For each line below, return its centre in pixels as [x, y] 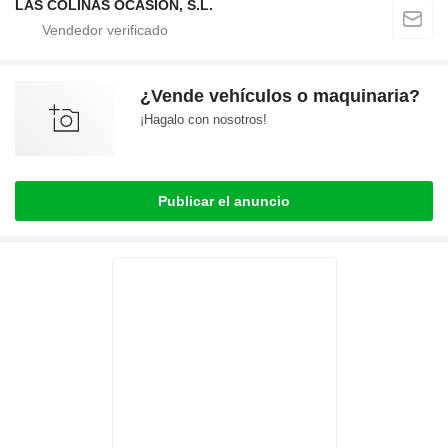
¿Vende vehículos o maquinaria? [280, 96]
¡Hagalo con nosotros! [203, 119]
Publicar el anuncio [224, 201]
